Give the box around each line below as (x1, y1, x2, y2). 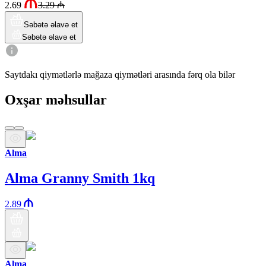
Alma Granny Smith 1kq (5, 170, 155, 186)
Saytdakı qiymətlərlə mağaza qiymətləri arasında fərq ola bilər (5, 69, 235, 80)
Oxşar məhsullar (5, 91, 107, 107)
